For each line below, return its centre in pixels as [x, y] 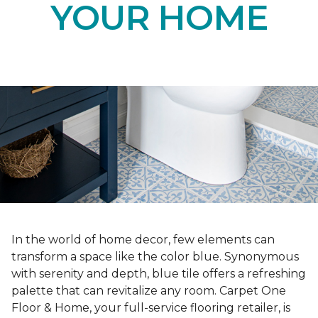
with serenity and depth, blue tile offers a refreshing [159, 274]
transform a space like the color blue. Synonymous [155, 257]
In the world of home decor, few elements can [143, 240]
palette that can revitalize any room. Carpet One [149, 291]
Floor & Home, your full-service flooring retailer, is [151, 308]
